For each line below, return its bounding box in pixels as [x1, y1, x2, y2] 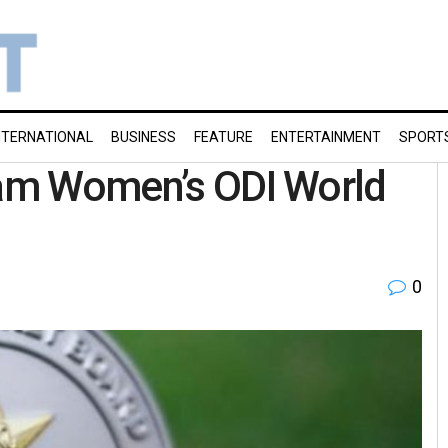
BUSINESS [111, 129, 176, 145]
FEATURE [194, 129, 253, 145]
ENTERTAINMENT [271, 129, 381, 145]
